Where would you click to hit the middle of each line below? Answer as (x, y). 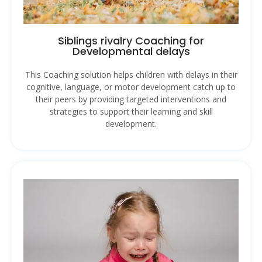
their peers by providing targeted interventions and (131, 99)
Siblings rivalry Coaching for (131, 41)
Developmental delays (131, 51)
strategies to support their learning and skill (131, 112)
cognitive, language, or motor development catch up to (131, 87)
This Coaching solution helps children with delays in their (131, 75)
